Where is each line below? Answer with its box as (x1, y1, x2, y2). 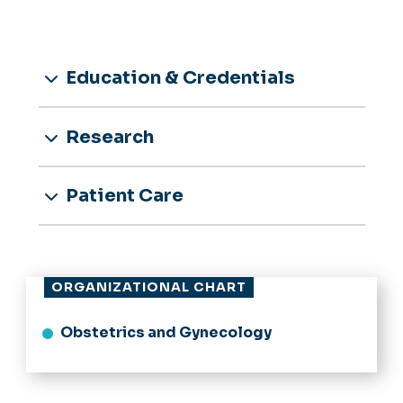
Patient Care (62, 184, 184, 208)
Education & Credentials (62, 66, 295, 89)
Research (62, 125, 154, 148)
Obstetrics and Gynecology (60, 322, 272, 342)
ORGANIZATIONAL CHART (51, 278, 246, 295)
